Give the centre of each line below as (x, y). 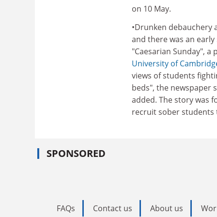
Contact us (113, 208)
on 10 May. (151, 9)
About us (167, 208)
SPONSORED (76, 153)
